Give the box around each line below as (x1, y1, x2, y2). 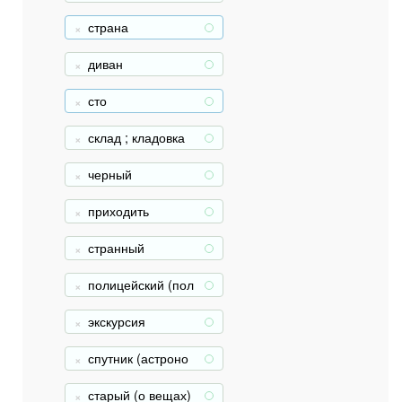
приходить (88, 202, 149, 220)
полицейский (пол (88, 275, 194, 293)
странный (88, 239, 144, 257)
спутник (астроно (88, 349, 188, 367)
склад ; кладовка (88, 128, 185, 146)
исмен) (88, 293, 129, 310)
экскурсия (88, 312, 145, 330)
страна (88, 18, 128, 36)
